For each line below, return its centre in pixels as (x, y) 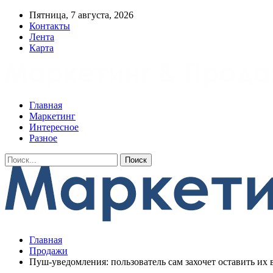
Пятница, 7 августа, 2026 (81, 15)
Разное (43, 138)
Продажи (48, 251)
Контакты (50, 26)
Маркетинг (52, 116)
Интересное (54, 127)
